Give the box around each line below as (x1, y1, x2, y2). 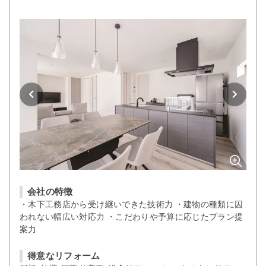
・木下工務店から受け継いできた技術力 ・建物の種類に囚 (20, 199, 243, 210)
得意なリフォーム (27, 251, 100, 262)
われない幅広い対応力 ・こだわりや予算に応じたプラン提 (20, 212, 243, 222)
